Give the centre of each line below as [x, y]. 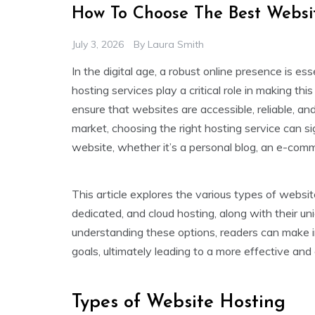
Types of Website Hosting [179, 303]
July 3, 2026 [98, 45]
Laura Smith [176, 45]
